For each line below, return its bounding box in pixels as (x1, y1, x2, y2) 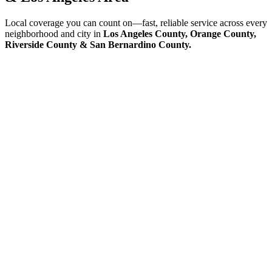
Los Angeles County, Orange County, (103, 28, 256, 39)
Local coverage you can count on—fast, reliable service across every (5, 17, 267, 28)
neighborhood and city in (5, 28, 103, 39)
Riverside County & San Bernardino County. (5, 39, 191, 50)
